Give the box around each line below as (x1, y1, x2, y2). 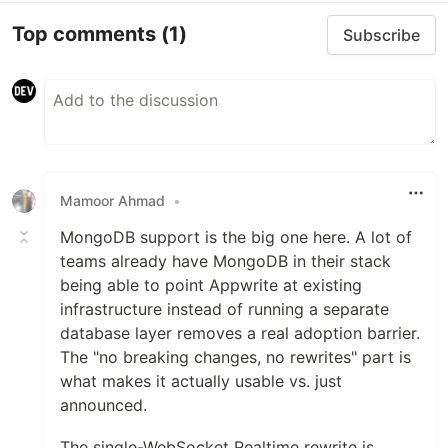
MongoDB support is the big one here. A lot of (60, 226, 412, 247)
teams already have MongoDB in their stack (60, 250, 391, 271)
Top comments (12, 22, 161, 47)
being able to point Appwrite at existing (60, 274, 362, 295)
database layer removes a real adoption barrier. (60, 322, 420, 343)
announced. (60, 394, 147, 415)
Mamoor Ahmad (60, 192, 165, 210)
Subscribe (343, 24, 420, 45)
